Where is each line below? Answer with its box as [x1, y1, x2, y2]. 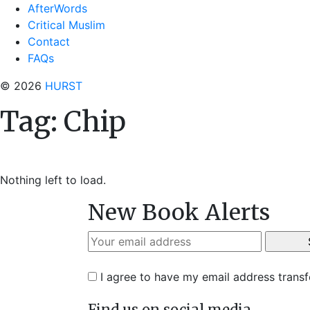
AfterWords [28, 1, 87, 15]
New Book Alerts [88, 199, 270, 226]
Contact [28, 35, 70, 48]
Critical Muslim [28, 18, 105, 32]
